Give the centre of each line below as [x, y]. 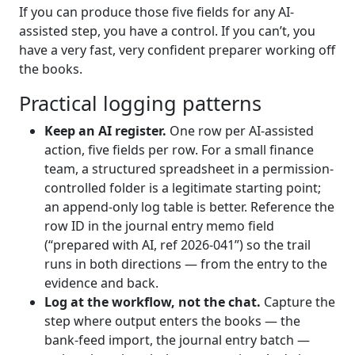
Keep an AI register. [105, 130]
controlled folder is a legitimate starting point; [183, 187]
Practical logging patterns [140, 103]
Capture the [298, 302]
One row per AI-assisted [240, 130]
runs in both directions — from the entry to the [186, 263]
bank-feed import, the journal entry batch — [177, 340]
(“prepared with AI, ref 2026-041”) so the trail [177, 244]
